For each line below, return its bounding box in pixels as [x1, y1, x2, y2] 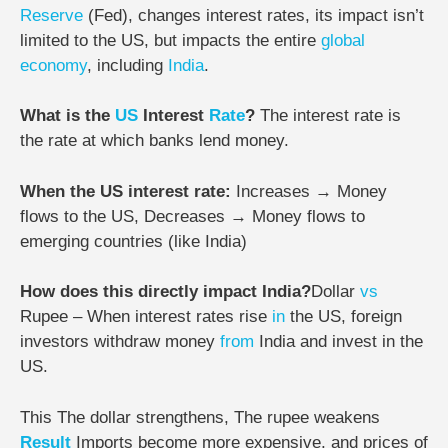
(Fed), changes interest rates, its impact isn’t [83, 5, 424, 25]
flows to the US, [20, 206, 144, 226]
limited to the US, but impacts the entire [20, 30, 321, 50]
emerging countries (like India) [20, 231, 247, 251]
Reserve [20, 5, 83, 25]
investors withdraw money [20, 332, 220, 352]
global [321, 30, 365, 50]
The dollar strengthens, [57, 407, 234, 427]
